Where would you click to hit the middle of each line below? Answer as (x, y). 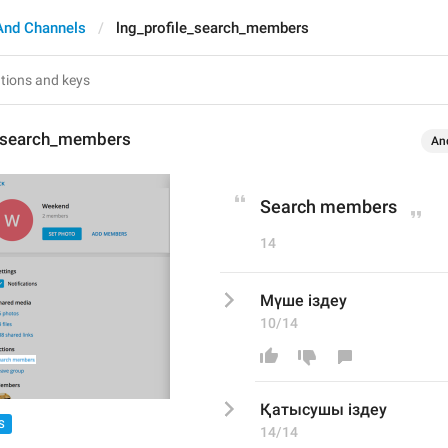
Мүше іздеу (303, 300)
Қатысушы (302, 409)
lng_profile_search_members (212, 28)
